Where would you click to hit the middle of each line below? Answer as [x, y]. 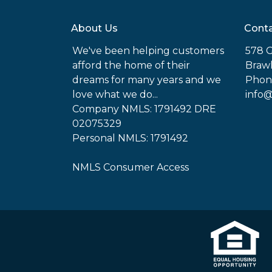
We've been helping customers [148, 51]
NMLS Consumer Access [131, 167]
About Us [94, 28]
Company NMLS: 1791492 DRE [144, 109]
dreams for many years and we [147, 80]
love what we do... [115, 94]
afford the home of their [131, 65]
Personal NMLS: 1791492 [130, 138]
